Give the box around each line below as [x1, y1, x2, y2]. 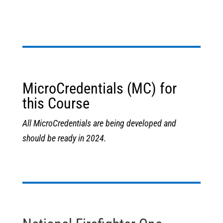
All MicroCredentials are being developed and [22, 118, 176, 128]
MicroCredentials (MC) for [22, 80, 177, 97]
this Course [22, 95, 90, 112]
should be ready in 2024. [22, 133, 109, 143]
